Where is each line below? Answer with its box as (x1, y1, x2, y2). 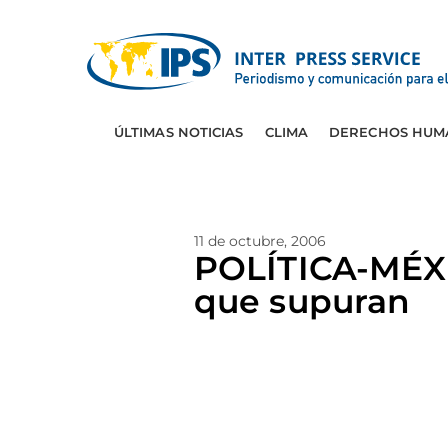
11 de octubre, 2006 (194, 232, 326, 250)
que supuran (194, 281, 411, 321)
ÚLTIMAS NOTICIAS (113, 124, 244, 140)
